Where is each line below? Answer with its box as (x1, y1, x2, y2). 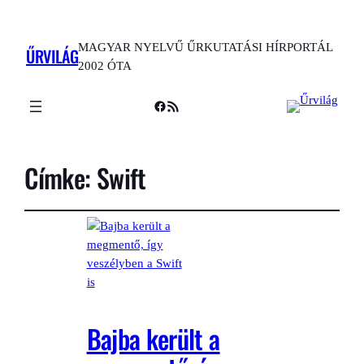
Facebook (152, 97, 203, 112)
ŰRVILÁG (26, 44, 79, 69)
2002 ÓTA (78, 58, 132, 72)
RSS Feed (165, 97, 191, 112)
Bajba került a (86, 319, 220, 358)
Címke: (24, 158, 97, 197)
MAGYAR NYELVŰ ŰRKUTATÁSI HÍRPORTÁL (78, 40, 333, 54)
